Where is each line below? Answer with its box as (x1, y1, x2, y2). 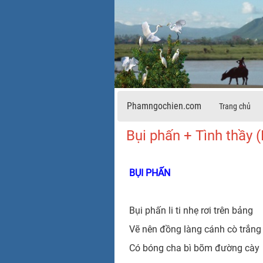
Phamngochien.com (126, 100, 201, 112)
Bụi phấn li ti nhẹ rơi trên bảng (129, 204, 253, 216)
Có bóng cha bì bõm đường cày (129, 242, 262, 254)
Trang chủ (218, 101, 251, 111)
